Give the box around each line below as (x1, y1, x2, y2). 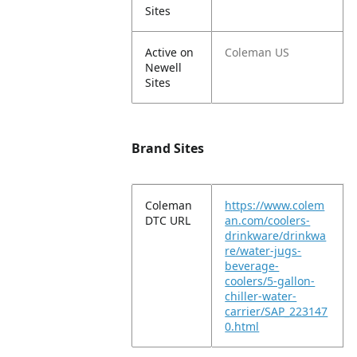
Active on (145, 45, 194, 60)
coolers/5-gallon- (225, 273, 316, 288)
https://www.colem (225, 198, 325, 213)
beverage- (225, 258, 280, 273)
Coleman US (225, 45, 290, 60)
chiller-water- (225, 288, 297, 304)
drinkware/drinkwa (225, 228, 327, 243)
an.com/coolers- (225, 213, 311, 228)
